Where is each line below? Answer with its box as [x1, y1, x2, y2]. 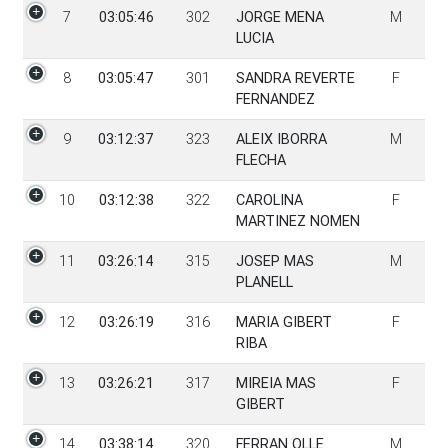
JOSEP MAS [235, 251, 314, 270]
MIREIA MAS [235, 373, 316, 392]
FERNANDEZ [235, 89, 315, 108]
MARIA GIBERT [235, 312, 332, 331]
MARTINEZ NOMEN [235, 211, 360, 230]
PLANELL [235, 272, 293, 291]
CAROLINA [235, 190, 303, 209]
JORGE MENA [235, 7, 324, 26]
